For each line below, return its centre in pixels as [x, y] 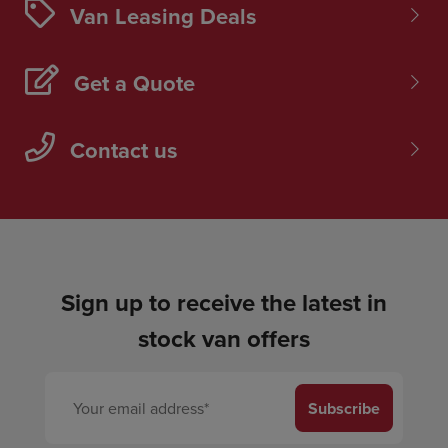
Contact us [124, 150]
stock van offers [223, 339]
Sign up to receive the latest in [223, 303]
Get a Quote [134, 83]
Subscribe [344, 408]
